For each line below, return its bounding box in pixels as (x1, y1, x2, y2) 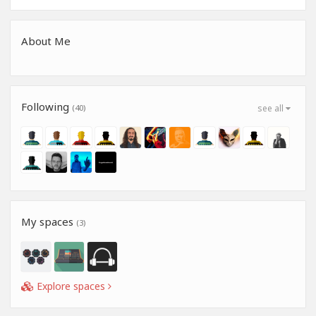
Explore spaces (34, 279, 108, 293)
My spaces (21, 214, 76, 229)
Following (21, 99, 72, 114)
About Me (21, 34, 71, 49)
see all (257, 102, 286, 115)
